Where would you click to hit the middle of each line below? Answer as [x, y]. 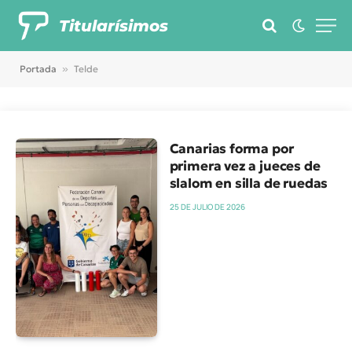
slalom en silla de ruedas [249, 183]
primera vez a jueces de [245, 166]
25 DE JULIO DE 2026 [207, 207]
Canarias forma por [231, 149]
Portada [38, 69]
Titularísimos [114, 26]
